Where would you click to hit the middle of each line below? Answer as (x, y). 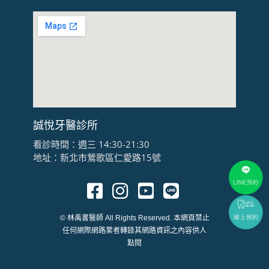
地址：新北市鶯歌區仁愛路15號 (97, 158)
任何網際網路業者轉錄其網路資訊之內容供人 (134, 231)
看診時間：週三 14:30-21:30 (91, 144)
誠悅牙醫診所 (65, 125)
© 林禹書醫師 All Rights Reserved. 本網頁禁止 (134, 218)
